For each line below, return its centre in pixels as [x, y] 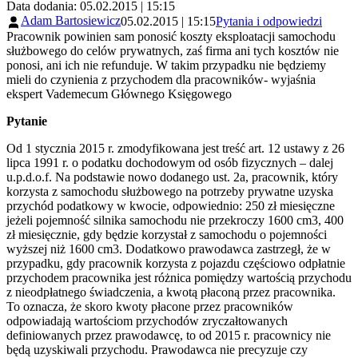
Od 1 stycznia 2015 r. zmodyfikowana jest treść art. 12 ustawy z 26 [175, 148]
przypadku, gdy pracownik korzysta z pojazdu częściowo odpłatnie [176, 263]
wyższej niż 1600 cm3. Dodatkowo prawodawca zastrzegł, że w [169, 249]
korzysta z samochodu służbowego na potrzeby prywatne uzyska [170, 191]
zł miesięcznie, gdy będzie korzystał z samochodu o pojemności [167, 234]
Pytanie [27, 121]
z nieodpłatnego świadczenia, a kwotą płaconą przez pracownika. [171, 292]
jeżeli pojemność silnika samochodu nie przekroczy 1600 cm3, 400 [175, 220]
